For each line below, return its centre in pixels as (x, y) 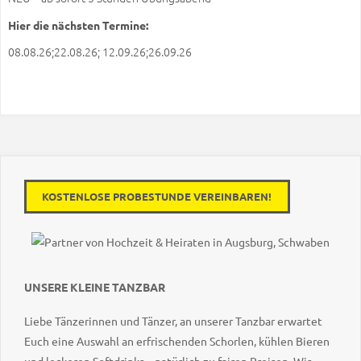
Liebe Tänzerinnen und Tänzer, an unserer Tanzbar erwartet (173, 321)
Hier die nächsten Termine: (78, 25)
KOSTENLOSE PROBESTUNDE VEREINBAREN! (157, 197)
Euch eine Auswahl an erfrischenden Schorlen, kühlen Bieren (176, 341)
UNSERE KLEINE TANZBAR (94, 286)
